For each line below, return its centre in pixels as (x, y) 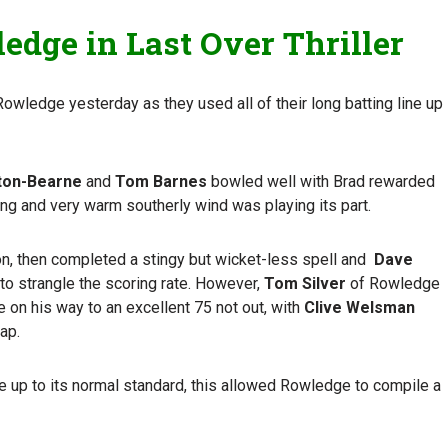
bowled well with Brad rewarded (321, 181)
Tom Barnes (161, 181)
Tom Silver (305, 283)
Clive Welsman (359, 307)
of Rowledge (393, 283)
